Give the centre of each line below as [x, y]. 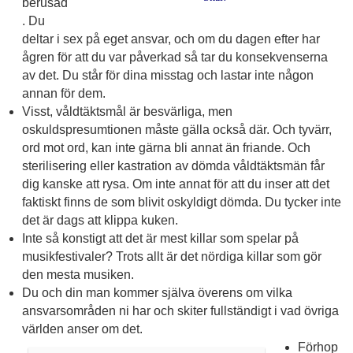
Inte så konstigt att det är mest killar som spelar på [160, 239]
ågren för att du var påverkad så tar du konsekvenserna [175, 58]
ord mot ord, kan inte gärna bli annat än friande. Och [166, 148]
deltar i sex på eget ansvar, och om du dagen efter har [171, 39]
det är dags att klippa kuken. [100, 221]
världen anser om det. [82, 329]
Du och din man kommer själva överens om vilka [157, 293]
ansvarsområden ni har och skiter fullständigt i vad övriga [180, 311]
